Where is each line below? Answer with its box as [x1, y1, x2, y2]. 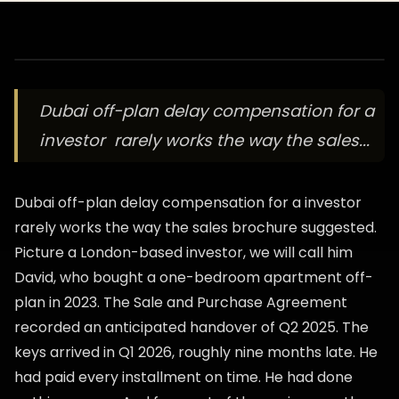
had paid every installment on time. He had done [14, 367, 353, 387]
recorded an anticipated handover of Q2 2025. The [14, 317, 369, 338]
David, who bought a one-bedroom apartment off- [14, 267, 373, 288]
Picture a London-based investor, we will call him [14, 242, 353, 263]
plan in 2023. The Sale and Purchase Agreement [14, 292, 347, 313]
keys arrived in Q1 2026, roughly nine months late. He [14, 342, 378, 362]
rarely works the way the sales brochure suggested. [14, 217, 377, 238]
